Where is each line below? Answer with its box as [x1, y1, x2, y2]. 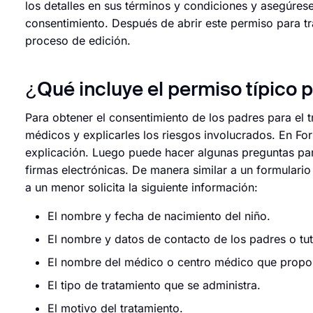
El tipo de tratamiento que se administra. [48, 278, 261, 292]
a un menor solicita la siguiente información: [25, 180, 258, 194]
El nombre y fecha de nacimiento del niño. [48, 209, 270, 223]
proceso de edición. [25, 34, 131, 48]
